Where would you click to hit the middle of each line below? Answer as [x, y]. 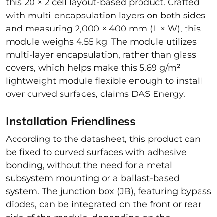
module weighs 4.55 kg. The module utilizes [101, 41]
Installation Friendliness [71, 121]
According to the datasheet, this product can [103, 139]
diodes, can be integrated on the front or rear [104, 204]
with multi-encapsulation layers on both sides [106, 15]
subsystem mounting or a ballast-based [93, 178]
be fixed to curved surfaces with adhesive [96, 152]
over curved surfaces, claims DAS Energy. [97, 94]
